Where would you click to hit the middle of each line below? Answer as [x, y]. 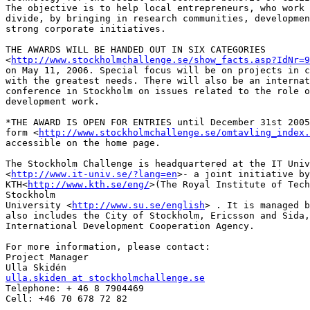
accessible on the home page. [83, 143]
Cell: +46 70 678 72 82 [66, 299]
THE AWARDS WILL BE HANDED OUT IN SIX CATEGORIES [136, 50]
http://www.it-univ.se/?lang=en [94, 174]
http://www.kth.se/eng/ [89, 185]
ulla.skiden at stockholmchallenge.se [105, 278]
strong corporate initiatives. [86, 29]
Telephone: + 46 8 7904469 [75, 289]
